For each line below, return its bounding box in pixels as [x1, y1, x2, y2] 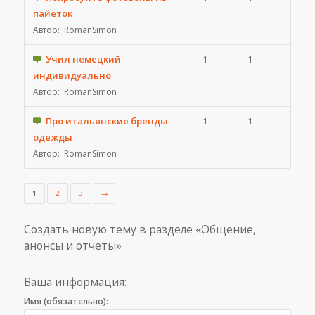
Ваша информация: [23, 274, 127, 290]
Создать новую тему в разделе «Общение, [23, 221, 256, 237]
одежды [32, 131, 72, 143]
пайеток [32, 7, 72, 20]
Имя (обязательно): [23, 295, 108, 307]
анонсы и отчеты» [23, 238, 122, 253]
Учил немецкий [45, 53, 121, 65]
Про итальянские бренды [45, 115, 168, 127]
